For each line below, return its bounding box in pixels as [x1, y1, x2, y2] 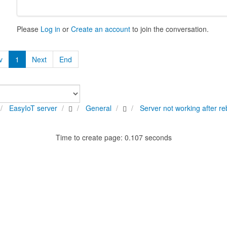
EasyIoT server [9, 103, 57, 113]
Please [17, 24, 41, 34]
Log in [41, 24, 61, 34]
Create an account [71, 24, 131, 34]
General [86, 103, 111, 113]
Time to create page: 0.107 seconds [55, 132, 172, 142]
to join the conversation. [130, 24, 209, 34]
